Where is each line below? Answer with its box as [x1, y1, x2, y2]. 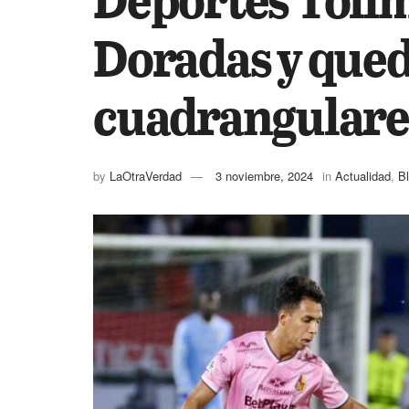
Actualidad [335, 166, 391, 184]
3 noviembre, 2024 [215, 166, 313, 184]
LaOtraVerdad [110, 166, 182, 184]
